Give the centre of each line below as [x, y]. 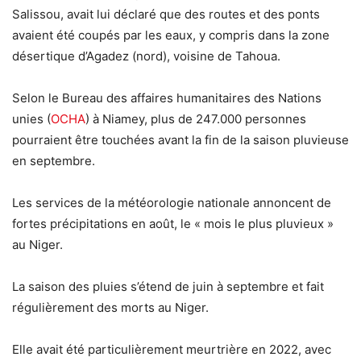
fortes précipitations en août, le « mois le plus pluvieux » [173, 224]
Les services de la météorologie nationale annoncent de [172, 203]
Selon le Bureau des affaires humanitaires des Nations [167, 98]
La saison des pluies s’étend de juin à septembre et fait [168, 287]
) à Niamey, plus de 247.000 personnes [196, 119]
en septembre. [54, 161]
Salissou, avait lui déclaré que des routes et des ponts [166, 15]
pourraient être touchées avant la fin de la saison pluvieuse [180, 140]
